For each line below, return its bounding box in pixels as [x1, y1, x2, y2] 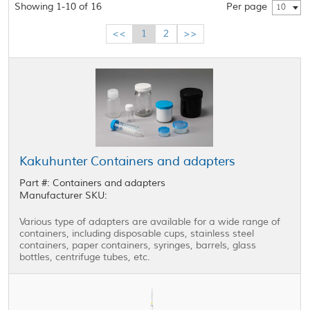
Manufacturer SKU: [19, 190, 108, 202]
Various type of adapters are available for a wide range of [19, 216, 281, 228]
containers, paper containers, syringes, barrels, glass [19, 239, 257, 252]
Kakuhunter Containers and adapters [19, 154, 236, 170]
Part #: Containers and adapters [19, 177, 166, 190]
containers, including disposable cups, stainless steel [19, 228, 255, 240]
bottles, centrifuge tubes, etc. [19, 251, 151, 264]
